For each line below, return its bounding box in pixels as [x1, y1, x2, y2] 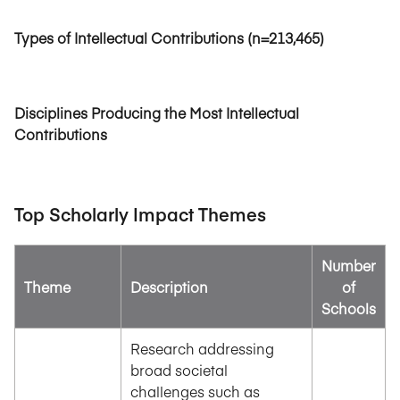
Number [321, 254, 376, 275]
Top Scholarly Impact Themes [14, 201, 266, 226]
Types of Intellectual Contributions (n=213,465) [14, 27, 324, 47]
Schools [321, 297, 376, 318]
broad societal [130, 359, 228, 379]
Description [130, 276, 208, 296]
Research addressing [130, 337, 274, 358]
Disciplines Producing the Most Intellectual [14, 102, 299, 122]
